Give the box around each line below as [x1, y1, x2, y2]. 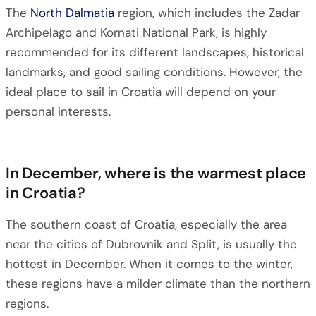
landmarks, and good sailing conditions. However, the [6, 64, 303, 80]
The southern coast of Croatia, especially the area [6, 217, 287, 232]
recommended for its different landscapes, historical [6, 44, 304, 60]
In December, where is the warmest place [6, 163, 307, 183]
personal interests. [6, 104, 111, 119]
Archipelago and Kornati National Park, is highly [6, 25, 267, 40]
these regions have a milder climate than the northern [6, 276, 310, 291]
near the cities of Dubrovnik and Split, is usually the [6, 236, 297, 252]
